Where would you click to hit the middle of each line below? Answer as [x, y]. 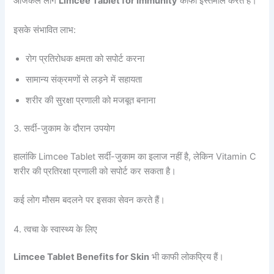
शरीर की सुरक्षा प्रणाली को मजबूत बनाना [91, 101]
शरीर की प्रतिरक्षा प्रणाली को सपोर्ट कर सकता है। [95, 171]
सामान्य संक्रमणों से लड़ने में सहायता [84, 80]
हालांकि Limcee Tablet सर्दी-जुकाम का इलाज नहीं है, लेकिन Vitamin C [135, 156]
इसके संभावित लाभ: [45, 30]
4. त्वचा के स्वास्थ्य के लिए [56, 229]
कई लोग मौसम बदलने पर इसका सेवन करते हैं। [90, 200]
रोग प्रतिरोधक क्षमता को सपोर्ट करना [85, 59]
